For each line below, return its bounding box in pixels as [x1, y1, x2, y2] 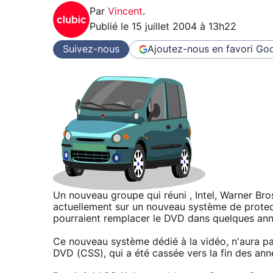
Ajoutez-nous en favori [147, 44, 253, 54]
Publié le [90, 22, 132, 32]
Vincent [108, 7, 143, 17]
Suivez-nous [63, 44, 119, 54]
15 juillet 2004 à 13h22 [132, 22, 236, 32]
